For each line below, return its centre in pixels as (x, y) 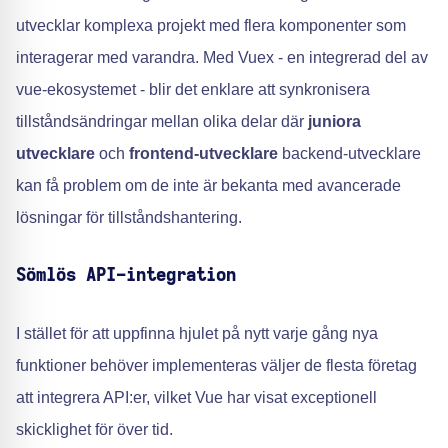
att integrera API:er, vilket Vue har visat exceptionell (196, 397)
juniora (334, 121)
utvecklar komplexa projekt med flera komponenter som (211, 25)
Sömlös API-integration (126, 276)
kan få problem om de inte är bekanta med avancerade (208, 185)
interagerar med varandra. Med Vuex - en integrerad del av (222, 57)
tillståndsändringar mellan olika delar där (162, 121)
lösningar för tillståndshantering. (129, 217)
